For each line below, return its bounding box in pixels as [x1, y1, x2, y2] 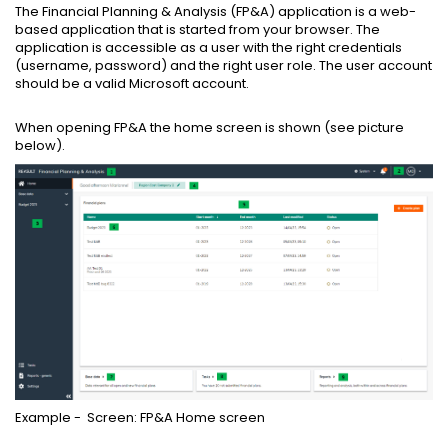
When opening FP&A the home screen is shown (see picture [15, 118, 404, 138]
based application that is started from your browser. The [15, 20, 380, 40]
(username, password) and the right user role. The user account [15, 56, 432, 76]
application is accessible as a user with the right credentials [15, 38, 402, 58]
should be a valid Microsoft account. [15, 74, 252, 94]
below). [15, 136, 68, 156]
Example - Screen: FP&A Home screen [15, 407, 265, 427]
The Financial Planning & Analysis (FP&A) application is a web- [15, 2, 416, 22]
